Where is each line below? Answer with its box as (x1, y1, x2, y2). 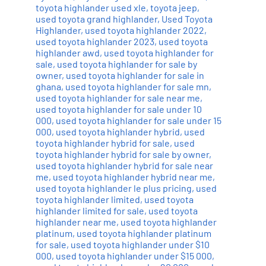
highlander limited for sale (35, 204, 144, 216)
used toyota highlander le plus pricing (35, 182, 192, 194)
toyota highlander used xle (35, 1, 146, 13)
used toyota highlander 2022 (84, 24, 204, 36)
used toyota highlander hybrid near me (52, 170, 213, 182)
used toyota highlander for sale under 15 (55, 114, 221, 126)
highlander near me (35, 216, 116, 227)
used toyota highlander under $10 (70, 238, 210, 250)
